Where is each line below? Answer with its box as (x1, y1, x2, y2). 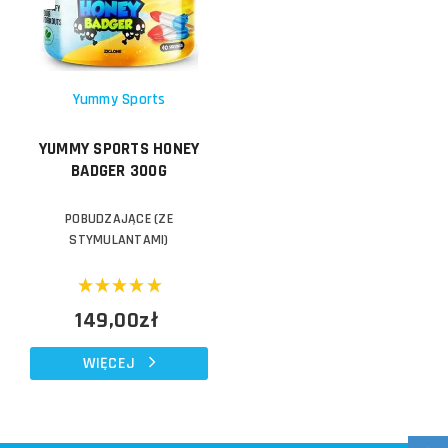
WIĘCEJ (82, 353, 136, 374)
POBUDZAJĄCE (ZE (65, 210, 173, 228)
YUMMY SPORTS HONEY (38, 138, 200, 160)
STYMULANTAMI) (69, 231, 169, 249)
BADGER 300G (71, 160, 167, 182)
